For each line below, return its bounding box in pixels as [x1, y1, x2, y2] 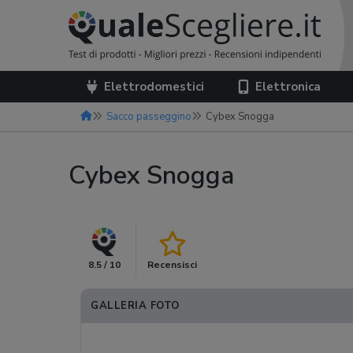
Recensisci [147, 258, 197, 271]
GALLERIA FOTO [91, 299, 180, 313]
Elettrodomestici [104, 79, 204, 95]
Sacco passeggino [106, 110, 191, 124]
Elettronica [255, 79, 321, 95]
